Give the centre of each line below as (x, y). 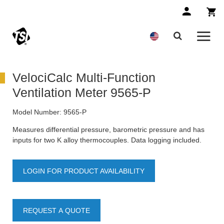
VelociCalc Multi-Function (84, 78)
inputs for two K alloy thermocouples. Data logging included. (107, 140)
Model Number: (37, 112)
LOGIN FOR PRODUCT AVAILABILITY (84, 171)
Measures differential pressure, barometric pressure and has (108, 130)
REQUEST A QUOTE (56, 211)
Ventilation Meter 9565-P (82, 93)
